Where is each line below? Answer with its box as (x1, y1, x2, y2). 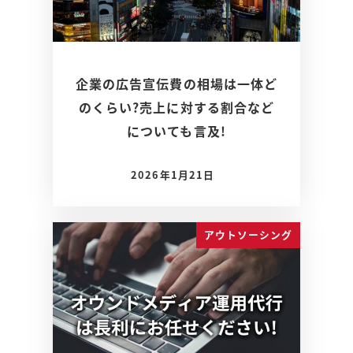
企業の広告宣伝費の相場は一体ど (75, 73, 278, 93)
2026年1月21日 (131, 166, 215, 182)
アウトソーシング (203, 227, 293, 243)
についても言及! (127, 121, 226, 140)
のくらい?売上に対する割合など (78, 97, 275, 117)
